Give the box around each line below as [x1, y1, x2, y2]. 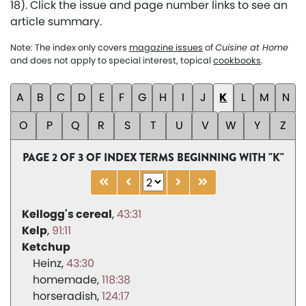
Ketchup [22, 239, 70, 255]
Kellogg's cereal [22, 206, 112, 223]
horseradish [33, 288, 97, 305]
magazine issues [129, 42, 203, 54]
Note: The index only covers [10, 42, 129, 54]
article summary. [10, 14, 102, 30]
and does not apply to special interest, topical [10, 55, 213, 67]
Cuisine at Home [215, 42, 288, 54]
